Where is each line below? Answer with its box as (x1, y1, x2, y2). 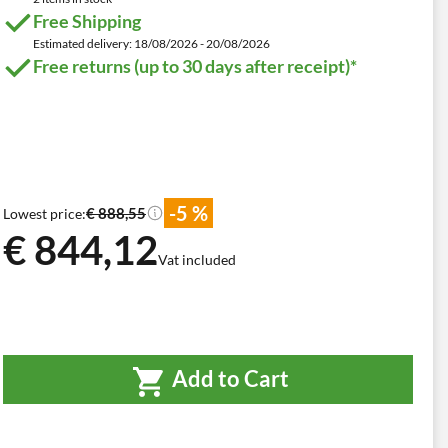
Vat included (158, 251, 236, 269)
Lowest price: (3, 204, 86, 222)
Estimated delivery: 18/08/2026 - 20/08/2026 (33, 36, 270, 51)
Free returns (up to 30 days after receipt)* (33, 55, 357, 77)
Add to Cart (167, 365, 289, 393)
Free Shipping (33, 10, 141, 32)
